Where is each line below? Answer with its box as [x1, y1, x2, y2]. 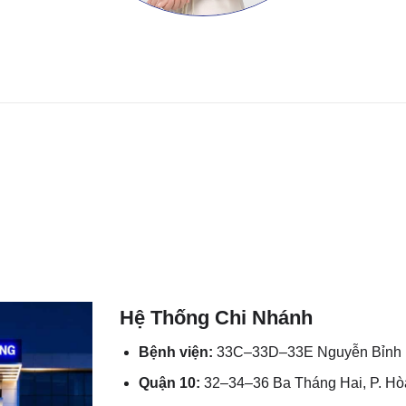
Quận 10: [139, 375, 201, 391]
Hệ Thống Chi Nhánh [120, 305, 314, 329]
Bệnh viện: [139, 343, 214, 360]
